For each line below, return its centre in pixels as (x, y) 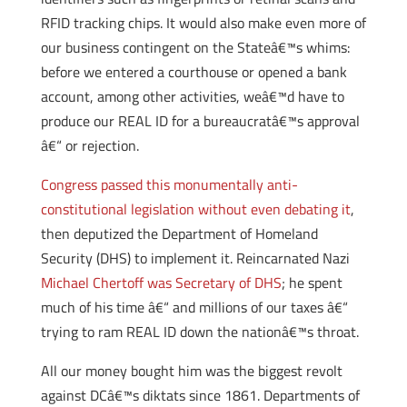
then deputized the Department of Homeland (179, 233)
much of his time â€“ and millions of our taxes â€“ (194, 307)
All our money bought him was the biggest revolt (191, 371)
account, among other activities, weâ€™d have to (192, 96)
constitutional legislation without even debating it (195, 209)
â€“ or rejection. (89, 145)
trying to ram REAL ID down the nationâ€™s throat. (199, 332)
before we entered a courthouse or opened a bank (194, 72)
